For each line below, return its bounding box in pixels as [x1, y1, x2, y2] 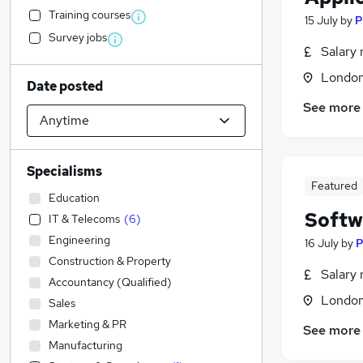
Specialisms [27, 163, 102, 180]
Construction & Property [49, 254, 171, 268]
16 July [305, 236, 339, 251]
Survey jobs [49, 30, 107, 45]
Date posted [27, 78, 103, 95]
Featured [310, 178, 357, 194]
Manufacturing [49, 338, 122, 352]
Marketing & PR [49, 317, 126, 331]
